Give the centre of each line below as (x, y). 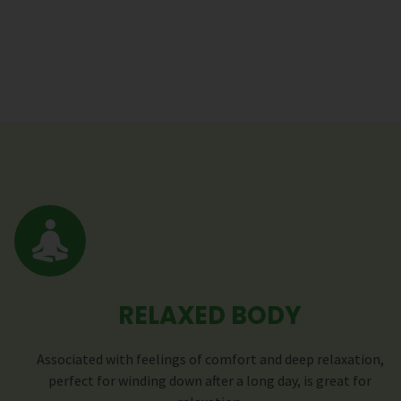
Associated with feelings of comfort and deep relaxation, (210, 359)
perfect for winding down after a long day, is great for (210, 381)
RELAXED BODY (210, 316)
